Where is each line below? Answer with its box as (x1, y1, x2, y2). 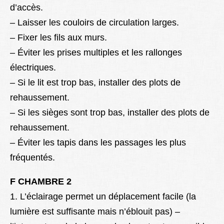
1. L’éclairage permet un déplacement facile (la (10, 191, 196, 202)
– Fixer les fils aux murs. (10, 32, 107, 43)
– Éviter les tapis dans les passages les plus (10, 137, 186, 148)
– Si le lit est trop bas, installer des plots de (10, 77, 180, 88)
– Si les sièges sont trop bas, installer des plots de (10, 107, 209, 118)
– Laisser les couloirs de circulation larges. (10, 17, 179, 28)
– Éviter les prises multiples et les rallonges (10, 47, 182, 58)
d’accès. (10, 2, 43, 13)
